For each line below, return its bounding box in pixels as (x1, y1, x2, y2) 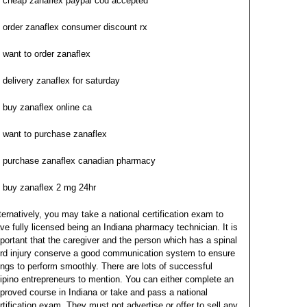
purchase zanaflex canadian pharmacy (3, 156, 156, 166)
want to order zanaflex (3, 49, 90, 59)
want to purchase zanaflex (3, 129, 107, 139)
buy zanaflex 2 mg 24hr (3, 182, 96, 193)
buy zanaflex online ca (3, 102, 92, 112)
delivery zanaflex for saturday (3, 75, 120, 86)
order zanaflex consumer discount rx (3, 22, 147, 32)
